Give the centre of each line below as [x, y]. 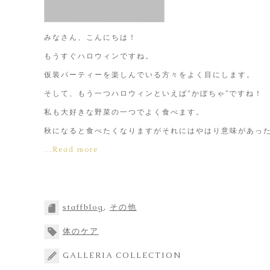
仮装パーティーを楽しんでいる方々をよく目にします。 [149, 75]
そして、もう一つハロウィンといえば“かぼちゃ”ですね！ [153, 93]
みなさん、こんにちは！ [90, 37]
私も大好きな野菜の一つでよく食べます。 [124, 112]
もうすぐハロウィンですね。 [99, 56]
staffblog [83, 207]
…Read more [71, 149]
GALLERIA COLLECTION [122, 255]
